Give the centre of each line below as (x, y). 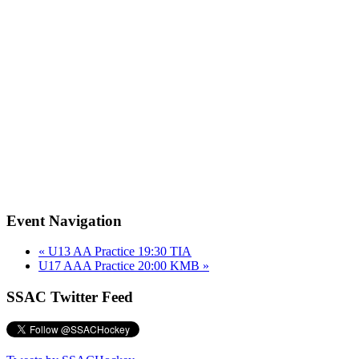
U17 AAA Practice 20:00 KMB (121, 266)
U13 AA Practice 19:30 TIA (118, 252)
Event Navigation (64, 220)
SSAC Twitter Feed (70, 297)
